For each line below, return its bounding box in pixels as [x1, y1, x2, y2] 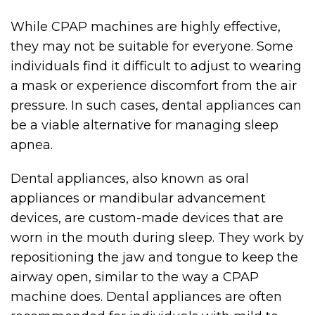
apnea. [11, 137, 53, 153]
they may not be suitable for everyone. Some [11, 39, 293, 54]
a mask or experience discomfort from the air [11, 78, 297, 94]
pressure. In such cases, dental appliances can [11, 98, 302, 113]
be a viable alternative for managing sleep [11, 117, 278, 133]
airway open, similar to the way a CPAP [11, 269, 259, 285]
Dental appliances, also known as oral [11, 171, 249, 186]
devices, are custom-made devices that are [11, 210, 283, 226]
